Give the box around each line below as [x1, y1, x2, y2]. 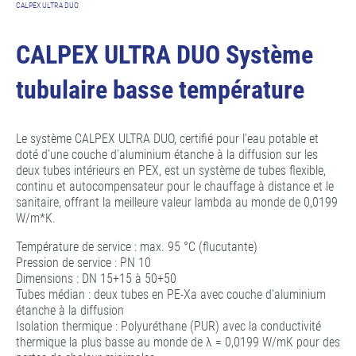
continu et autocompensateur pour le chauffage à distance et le [16, 179, 334, 195]
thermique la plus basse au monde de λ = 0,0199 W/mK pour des [16, 335, 340, 350]
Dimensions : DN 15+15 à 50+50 [16, 271, 176, 287]
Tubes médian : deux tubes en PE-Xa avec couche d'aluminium [16, 287, 326, 303]
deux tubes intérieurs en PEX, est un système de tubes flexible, [16, 163, 326, 179]
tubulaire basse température [16, 75, 304, 106]
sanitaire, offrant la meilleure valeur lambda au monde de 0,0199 [16, 195, 338, 211]
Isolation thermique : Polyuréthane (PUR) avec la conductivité [16, 319, 321, 335]
